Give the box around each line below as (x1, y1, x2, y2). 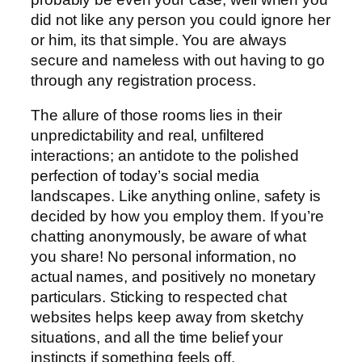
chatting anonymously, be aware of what (31, 228, 307, 246)
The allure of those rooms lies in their (31, 107, 283, 124)
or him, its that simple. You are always (31, 31, 288, 48)
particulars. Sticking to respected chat (31, 288, 288, 306)
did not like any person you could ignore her (31, 11, 330, 28)
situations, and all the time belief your (31, 329, 283, 347)
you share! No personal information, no (31, 248, 297, 266)
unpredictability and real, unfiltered (31, 127, 265, 145)
